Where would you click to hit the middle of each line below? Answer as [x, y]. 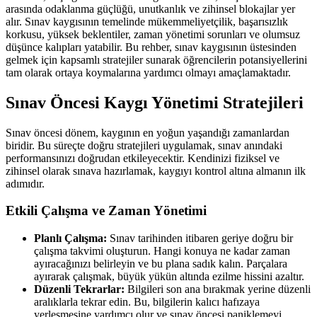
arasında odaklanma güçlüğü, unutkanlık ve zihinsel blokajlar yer [150, 8]
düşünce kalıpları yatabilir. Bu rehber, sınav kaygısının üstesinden [151, 47]
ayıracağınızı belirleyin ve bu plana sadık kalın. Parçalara [161, 263]
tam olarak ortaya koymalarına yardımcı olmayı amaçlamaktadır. [148, 72]
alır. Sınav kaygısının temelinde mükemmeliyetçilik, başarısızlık [147, 21]
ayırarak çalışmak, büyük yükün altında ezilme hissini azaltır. [169, 276]
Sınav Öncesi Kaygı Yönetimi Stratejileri [155, 102]
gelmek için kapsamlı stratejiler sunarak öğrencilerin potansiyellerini [156, 59]
